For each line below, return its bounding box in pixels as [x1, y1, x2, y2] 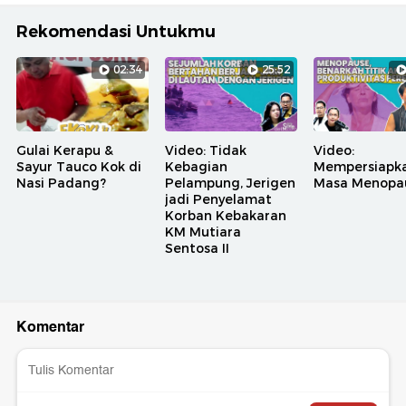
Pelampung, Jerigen [165, 175, 295, 192]
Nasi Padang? [16, 175, 106, 192]
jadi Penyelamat [165, 191, 272, 208]
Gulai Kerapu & [16, 142, 113, 159]
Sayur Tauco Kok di [16, 159, 141, 176]
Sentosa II [165, 240, 229, 257]
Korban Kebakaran [165, 208, 286, 225]
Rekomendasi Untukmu [16, 22, 216, 43]
